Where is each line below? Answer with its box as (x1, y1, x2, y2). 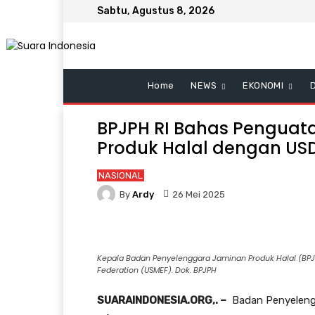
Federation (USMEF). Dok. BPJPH (97, 264, 217, 276)
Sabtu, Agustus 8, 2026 (97, 5, 214, 17)
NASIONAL (98, 170, 143, 181)
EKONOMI (243, 80, 284, 91)
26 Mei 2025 (172, 188, 225, 200)
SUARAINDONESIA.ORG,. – (97, 294, 226, 307)
